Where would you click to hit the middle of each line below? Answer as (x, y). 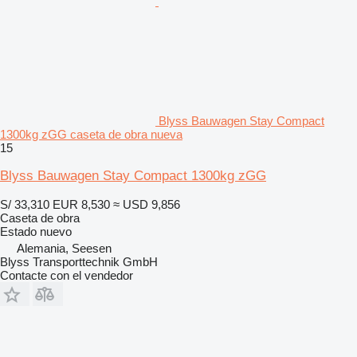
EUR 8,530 (81, 204)
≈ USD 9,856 (147, 204)
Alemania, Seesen (64, 248)
